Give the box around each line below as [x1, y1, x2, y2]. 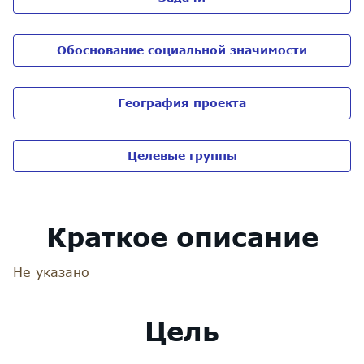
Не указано [13, 264, 89, 279]
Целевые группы [127, 149, 237, 162]
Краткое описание [45, 221, 318, 253]
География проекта [118, 96, 246, 110]
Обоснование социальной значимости [57, 43, 307, 57]
